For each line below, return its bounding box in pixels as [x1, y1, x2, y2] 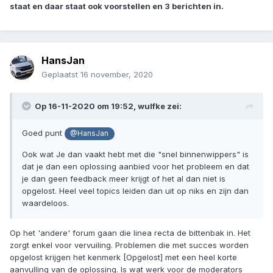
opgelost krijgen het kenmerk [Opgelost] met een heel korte [10, 252, 237, 262]
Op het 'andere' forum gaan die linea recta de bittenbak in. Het [10, 227, 250, 238]
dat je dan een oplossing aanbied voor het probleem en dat [22, 161, 249, 171]
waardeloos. [22, 197, 71, 208]
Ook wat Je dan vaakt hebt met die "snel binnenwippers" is [22, 149, 249, 159]
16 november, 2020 [80, 69, 153, 80]
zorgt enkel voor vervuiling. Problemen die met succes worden [10, 239, 249, 250]
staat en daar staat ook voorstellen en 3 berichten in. [10, 1, 224, 12]
